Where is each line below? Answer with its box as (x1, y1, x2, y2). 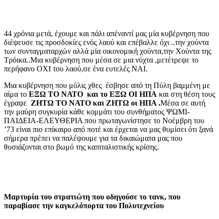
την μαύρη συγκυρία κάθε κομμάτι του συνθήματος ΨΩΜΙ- (4, 108, 190, 116)
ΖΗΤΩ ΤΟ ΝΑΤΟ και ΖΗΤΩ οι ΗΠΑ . (29, 99, 160, 108)
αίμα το (4, 90, 27, 99)
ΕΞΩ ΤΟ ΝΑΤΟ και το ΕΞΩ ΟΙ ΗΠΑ (27, 90, 157, 99)
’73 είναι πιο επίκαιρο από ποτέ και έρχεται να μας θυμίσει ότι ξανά (4, 125, 213, 134)
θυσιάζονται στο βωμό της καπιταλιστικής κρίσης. (4, 143, 159, 152)
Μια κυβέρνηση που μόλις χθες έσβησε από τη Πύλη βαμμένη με (4, 81, 210, 90)
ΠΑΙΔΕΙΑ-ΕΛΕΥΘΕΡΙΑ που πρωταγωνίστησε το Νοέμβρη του (4, 116, 204, 125)
